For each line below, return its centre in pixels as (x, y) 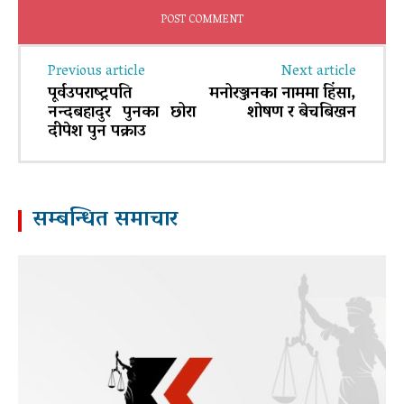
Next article (318, 73)
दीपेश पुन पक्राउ (99, 133)
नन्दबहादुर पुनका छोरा (122, 114)
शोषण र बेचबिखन (301, 114)
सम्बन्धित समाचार (105, 221)
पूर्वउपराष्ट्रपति (90, 95)
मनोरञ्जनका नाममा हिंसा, (282, 95)
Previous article (96, 73)
